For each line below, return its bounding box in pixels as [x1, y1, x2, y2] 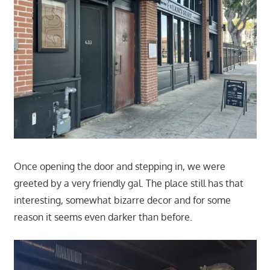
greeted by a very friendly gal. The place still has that [13, 177, 243, 190]
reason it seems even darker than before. [13, 211, 192, 224]
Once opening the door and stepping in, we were [13, 160, 225, 173]
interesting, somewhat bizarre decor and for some [13, 194, 231, 207]
